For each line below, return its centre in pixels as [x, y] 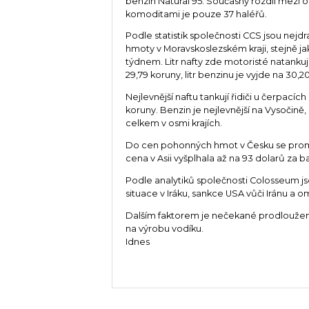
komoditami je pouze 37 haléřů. [197, 14]
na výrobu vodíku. [165, 228]
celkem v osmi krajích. [174, 123]
